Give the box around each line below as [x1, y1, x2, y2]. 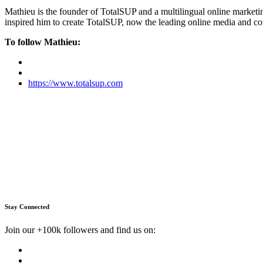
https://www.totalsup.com [28, 78, 123, 89]
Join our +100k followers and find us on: [5, 225, 156, 235]
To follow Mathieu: [5, 37, 80, 48]
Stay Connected [5, 203, 49, 211]
